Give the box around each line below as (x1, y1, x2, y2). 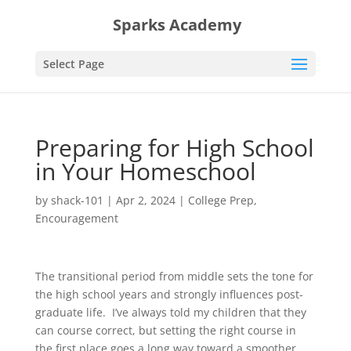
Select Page (42, 56, 104, 71)
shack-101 (50, 193, 103, 208)
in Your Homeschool (34, 155, 256, 187)
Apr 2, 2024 (115, 193, 175, 208)
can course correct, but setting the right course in (34, 323, 296, 338)
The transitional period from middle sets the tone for (34, 269, 313, 284)
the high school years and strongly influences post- (34, 287, 303, 302)
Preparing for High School (34, 132, 314, 164)
